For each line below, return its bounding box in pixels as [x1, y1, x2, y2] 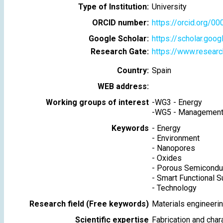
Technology [155, 183, 197, 193]
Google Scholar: [89, 34, 149, 43]
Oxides [155, 153, 182, 163]
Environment [155, 133, 200, 143]
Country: [117, 66, 149, 75]
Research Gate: [91, 47, 149, 56]
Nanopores [155, 143, 195, 153]
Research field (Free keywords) [29, 199, 149, 209]
